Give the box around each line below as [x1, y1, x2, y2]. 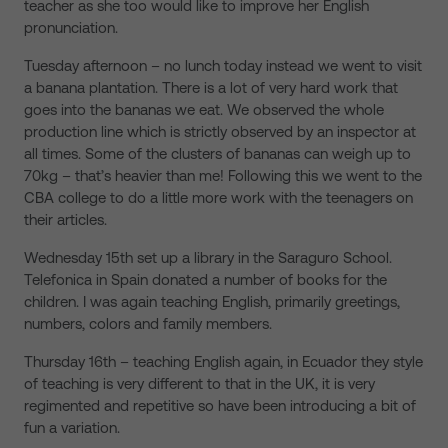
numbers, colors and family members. [24, 315, 272, 332]
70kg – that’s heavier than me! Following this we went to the [24, 167, 422, 184]
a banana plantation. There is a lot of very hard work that [24, 79, 398, 96]
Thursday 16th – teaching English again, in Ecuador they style [24, 353, 423, 370]
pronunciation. [24, 19, 118, 36]
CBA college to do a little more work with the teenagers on [24, 189, 413, 206]
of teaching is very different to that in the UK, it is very [24, 375, 375, 392]
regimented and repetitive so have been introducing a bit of [24, 397, 416, 414]
